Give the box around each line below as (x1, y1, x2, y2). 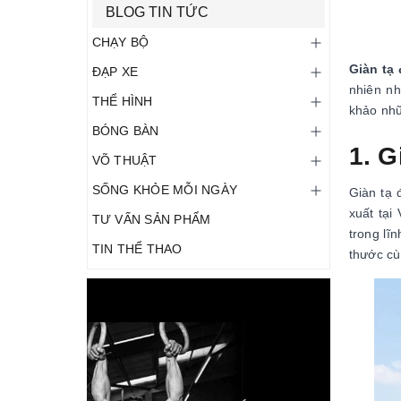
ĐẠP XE (92, 64, 139, 79)
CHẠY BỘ (92, 35, 149, 49)
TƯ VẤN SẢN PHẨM (92, 212, 211, 226)
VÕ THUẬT (92, 153, 158, 167)
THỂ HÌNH (92, 94, 153, 108)
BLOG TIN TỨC (106, 4, 209, 20)
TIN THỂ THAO (92, 242, 183, 256)
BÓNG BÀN (92, 124, 159, 138)
